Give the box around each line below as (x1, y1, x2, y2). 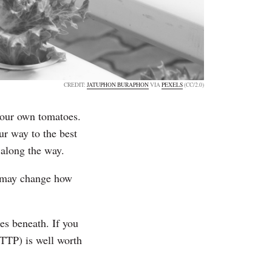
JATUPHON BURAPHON (87, 80, 149, 89)
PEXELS (161, 80, 183, 89)
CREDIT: (64, 80, 87, 89)
